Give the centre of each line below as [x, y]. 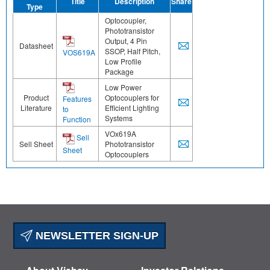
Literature [36, 108]
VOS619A [79, 52]
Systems [119, 118]
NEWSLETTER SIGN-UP [96, 236]
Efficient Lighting [132, 108]
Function [77, 119]
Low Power [123, 87]
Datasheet [36, 46]
